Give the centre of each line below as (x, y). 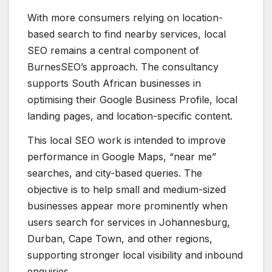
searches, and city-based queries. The (115, 173)
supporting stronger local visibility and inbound (135, 255)
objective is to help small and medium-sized (127, 189)
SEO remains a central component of (113, 51)
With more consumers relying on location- (125, 18)
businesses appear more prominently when (127, 206)
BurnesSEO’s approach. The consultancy (123, 67)
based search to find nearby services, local (127, 34)
